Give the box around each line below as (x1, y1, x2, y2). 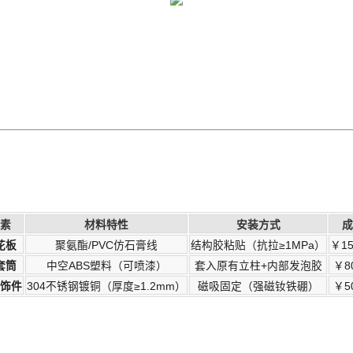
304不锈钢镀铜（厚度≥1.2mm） (27, 280, 186, 292)
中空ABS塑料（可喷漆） (46, 259, 167, 272)
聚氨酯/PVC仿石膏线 (55, 239, 158, 251)
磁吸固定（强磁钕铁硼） (197, 280, 319, 292)
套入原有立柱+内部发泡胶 (194, 259, 322, 272)
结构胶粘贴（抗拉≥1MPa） (191, 239, 325, 251)
